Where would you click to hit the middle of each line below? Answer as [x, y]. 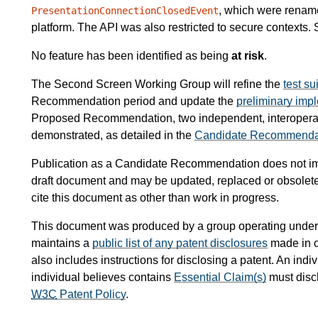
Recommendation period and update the [134, 102]
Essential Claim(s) [220, 278]
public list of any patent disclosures [180, 243]
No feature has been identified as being [131, 56]
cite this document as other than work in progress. [155, 198]
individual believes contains [103, 278]
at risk [248, 56]
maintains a [62, 243]
